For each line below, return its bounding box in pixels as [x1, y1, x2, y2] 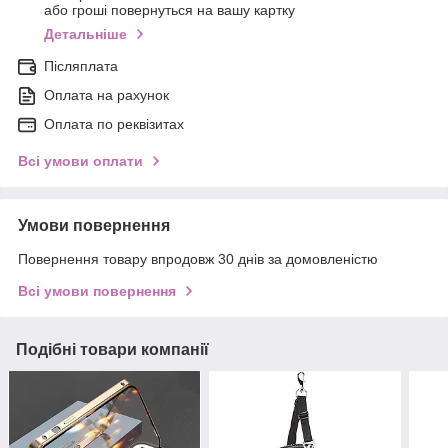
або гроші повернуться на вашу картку [44, 2, 295, 19]
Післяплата [44, 58, 118, 75]
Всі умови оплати [18, 153, 143, 170]
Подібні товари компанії [16, 341, 209, 359]
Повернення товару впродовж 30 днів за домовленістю [18, 251, 378, 268]
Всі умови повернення [18, 283, 176, 300]
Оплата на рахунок [44, 87, 169, 104]
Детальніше [44, 26, 127, 43]
